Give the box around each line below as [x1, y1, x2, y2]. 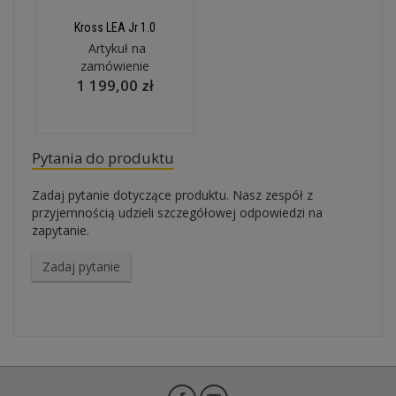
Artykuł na [88, 40, 146, 57]
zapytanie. [32, 222, 89, 239]
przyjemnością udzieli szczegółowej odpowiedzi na [32, 204, 323, 221]
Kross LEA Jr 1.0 [74, 20, 156, 34]
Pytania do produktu [32, 148, 174, 168]
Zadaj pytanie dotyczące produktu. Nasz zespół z [32, 187, 313, 203]
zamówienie [80, 57, 149, 74]
